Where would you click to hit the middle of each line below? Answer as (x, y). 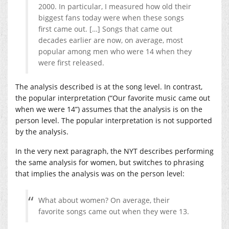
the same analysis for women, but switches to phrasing (110, 162)
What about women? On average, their (104, 200)
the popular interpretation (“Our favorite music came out (113, 98)
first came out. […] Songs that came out (105, 29)
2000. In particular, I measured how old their (115, 6)
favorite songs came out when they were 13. (114, 211)
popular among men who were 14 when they (115, 51)
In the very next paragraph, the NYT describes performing (114, 151)
